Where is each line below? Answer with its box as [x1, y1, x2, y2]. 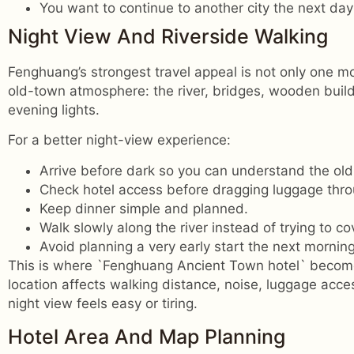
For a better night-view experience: [8, 132, 231, 149]
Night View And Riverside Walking [8, 24, 328, 49]
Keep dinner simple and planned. [40, 200, 248, 217]
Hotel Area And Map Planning [8, 325, 285, 349]
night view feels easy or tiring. [8, 295, 198, 311]
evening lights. [8, 102, 100, 119]
